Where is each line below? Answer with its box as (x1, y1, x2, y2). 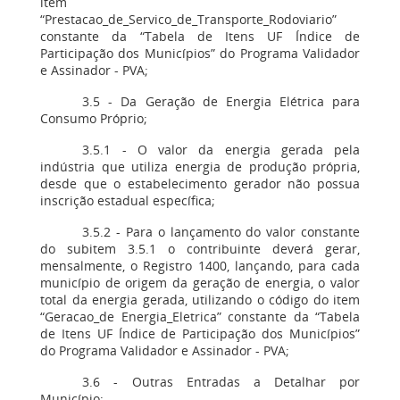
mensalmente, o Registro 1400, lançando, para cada (40, 257, 360, 274)
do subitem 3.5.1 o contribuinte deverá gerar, (40, 240, 360, 257)
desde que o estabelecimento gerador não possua (40, 175, 360, 192)
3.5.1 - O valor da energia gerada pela (82, 141, 360, 158)
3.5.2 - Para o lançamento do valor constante (82, 223, 360, 240)
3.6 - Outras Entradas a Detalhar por (82, 373, 360, 390)
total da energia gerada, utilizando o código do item (40, 291, 360, 308)
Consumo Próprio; (40, 110, 147, 127)
